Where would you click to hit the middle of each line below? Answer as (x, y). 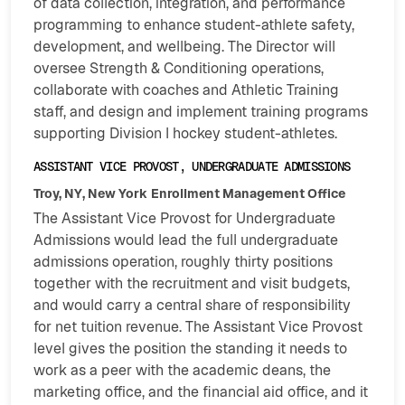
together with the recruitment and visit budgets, (192, 284)
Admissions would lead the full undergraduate (186, 240)
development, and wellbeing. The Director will (184, 47)
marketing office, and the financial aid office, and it (201, 392)
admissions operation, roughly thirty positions (183, 262)
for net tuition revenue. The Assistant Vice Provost (198, 327)
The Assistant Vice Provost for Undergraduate (184, 219)
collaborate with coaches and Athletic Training (186, 90)
